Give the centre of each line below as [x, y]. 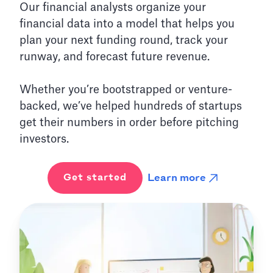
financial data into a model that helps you [127, 24]
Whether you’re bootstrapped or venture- [126, 90]
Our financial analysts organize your [113, 8]
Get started [95, 178]
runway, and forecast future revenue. [115, 57]
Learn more [177, 178]
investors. [44, 139]
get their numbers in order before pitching [129, 123]
